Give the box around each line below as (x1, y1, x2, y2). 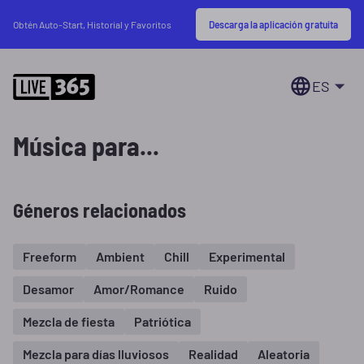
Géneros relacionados (13, 198, 186, 222)
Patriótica (134, 313, 191, 329)
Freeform (23, 248, 76, 264)
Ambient (96, 248, 145, 264)
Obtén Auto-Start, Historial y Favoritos (13, 19, 171, 30)
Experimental (209, 248, 285, 264)
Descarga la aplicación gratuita (209, 18, 338, 30)
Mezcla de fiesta (23, 313, 115, 329)
